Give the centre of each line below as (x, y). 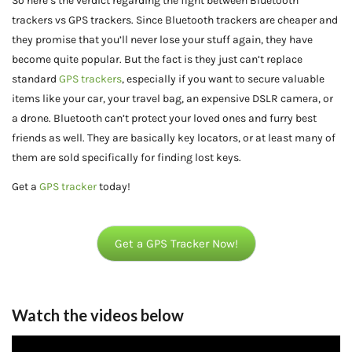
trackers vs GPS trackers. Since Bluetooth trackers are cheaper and (175, 20)
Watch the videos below (98, 315)
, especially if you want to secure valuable (223, 79)
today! (114, 187)
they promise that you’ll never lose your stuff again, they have (162, 40)
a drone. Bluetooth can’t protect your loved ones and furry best (164, 118)
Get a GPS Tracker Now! (176, 244)
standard (34, 79)
